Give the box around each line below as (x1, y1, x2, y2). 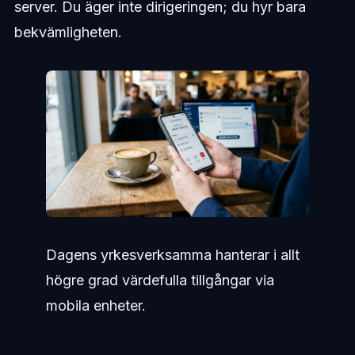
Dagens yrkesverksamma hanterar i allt (45, 246, 300, 264)
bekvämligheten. (13, 24, 122, 41)
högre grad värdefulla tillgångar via (45, 272, 274, 289)
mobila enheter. (45, 297, 146, 315)
